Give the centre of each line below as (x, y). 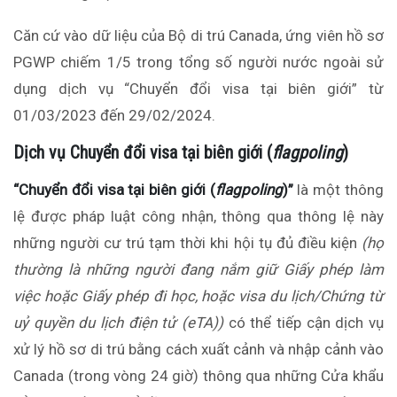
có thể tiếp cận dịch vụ (304, 323)
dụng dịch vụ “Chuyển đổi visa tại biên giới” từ (198, 89)
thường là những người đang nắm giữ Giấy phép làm (198, 270)
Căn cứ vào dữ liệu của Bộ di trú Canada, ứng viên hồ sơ (198, 36)
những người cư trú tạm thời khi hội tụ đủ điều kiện (187, 243)
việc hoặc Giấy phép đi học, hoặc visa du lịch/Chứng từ (198, 296)
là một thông (339, 190)
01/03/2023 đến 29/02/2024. (114, 116)
